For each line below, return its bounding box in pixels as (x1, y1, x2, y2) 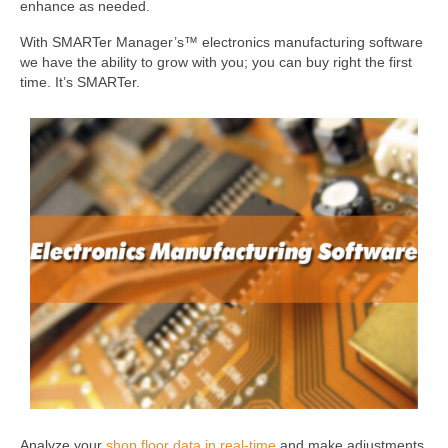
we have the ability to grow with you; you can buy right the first (20, 54, 412, 71)
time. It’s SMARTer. (20, 74, 140, 91)
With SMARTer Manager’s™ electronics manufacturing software (20, 34, 423, 51)
